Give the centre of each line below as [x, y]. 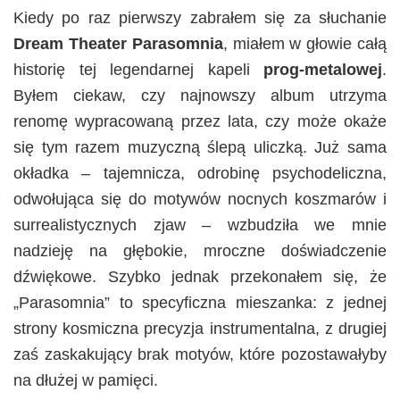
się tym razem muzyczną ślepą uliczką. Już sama [200, 148]
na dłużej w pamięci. [86, 381]
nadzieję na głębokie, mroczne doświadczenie [200, 251]
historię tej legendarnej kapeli [138, 70]
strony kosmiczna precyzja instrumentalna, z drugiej [200, 329]
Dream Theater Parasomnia [118, 44]
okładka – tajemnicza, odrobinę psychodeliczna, [200, 174]
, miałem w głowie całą [305, 44]
